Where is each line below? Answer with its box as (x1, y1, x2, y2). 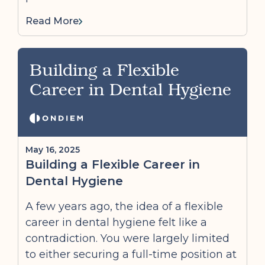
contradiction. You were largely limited (25, 232, 230, 245)
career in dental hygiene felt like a (25, 216, 207, 229)
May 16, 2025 (25, 144, 80, 155)
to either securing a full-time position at (25, 248, 237, 261)
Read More (25, 15, 79, 27)
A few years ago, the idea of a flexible (25, 200, 223, 213)
